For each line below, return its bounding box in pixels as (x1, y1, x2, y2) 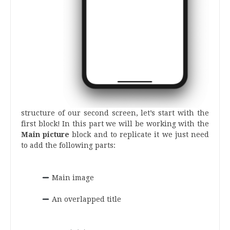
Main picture (21, 130, 70, 139)
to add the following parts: (21, 141, 116, 150)
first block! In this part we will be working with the (21, 120, 209, 128)
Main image (49, 174, 94, 182)
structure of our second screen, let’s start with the (21, 109, 209, 118)
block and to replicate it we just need (69, 130, 209, 139)
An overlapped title (49, 195, 121, 204)
